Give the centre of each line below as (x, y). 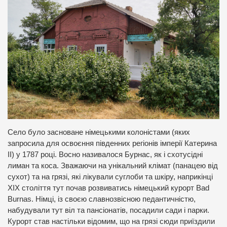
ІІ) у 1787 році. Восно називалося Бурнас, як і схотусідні (105, 154)
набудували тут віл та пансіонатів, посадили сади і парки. (108, 210)
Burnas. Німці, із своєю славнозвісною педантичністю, (102, 199)
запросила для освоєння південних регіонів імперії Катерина (112, 143)
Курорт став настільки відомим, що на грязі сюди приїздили (111, 221)
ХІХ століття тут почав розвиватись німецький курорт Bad (108, 188)
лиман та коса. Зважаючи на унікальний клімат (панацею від (113, 165)
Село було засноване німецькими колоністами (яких (99, 132)
